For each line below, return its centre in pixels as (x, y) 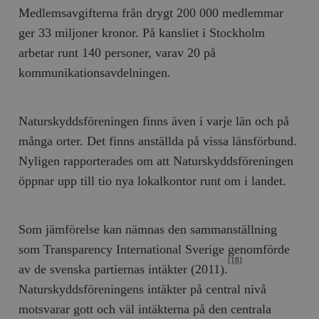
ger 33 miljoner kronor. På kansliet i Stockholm (142, 32)
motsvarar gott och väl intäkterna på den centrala (145, 309)
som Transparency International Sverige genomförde (155, 249)
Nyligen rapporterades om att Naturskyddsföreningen (156, 161)
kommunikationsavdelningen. (95, 72)
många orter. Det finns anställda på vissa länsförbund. (158, 141)
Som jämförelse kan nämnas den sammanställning (148, 229)
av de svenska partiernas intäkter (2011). (124, 269)
